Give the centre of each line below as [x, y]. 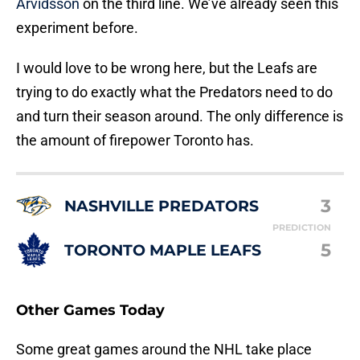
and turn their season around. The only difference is [180, 117]
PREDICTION [302, 228]
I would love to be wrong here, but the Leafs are [167, 68]
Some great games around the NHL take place [164, 350]
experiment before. [77, 28]
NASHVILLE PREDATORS [162, 205]
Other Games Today [90, 311]
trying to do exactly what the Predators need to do [174, 92]
